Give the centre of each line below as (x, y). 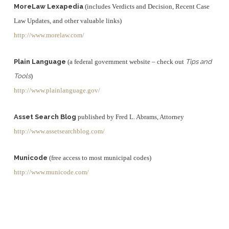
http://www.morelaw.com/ (49, 35)
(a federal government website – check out (125, 62)
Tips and (198, 62)
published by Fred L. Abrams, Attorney (130, 117)
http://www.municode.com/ (51, 172)
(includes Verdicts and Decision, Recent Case (146, 6)
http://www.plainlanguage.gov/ (57, 90)
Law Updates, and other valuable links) (67, 21)
